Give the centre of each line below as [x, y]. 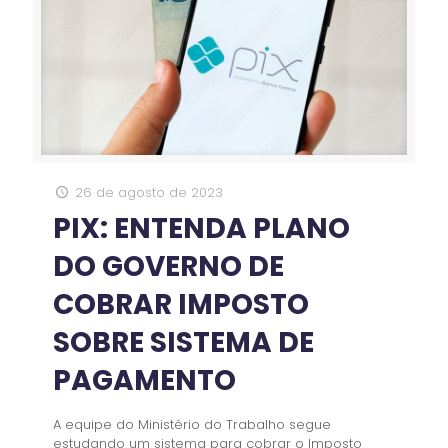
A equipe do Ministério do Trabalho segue [192, 424]
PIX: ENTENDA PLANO [201, 228]
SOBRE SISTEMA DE [183, 342]
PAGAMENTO [144, 380]
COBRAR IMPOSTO [181, 304]
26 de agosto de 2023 [149, 192]
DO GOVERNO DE [168, 266]
